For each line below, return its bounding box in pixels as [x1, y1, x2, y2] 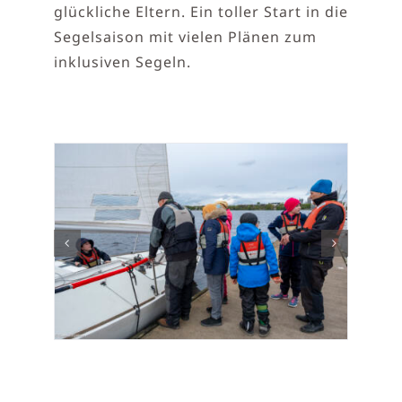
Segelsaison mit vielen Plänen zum [53, 27, 317, 48]
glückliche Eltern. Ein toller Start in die [53, 2, 348, 22]
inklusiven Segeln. [53, 52, 191, 73]
